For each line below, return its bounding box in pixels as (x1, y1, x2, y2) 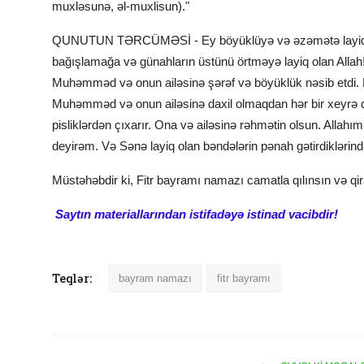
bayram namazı (119, 272, 192, 285)
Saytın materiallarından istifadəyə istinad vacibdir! (55, 207, 338, 222)
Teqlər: (52, 271, 92, 287)
